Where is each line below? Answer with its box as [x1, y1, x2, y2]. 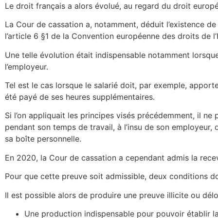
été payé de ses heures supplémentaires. [5, 92, 155, 102]
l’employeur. [5, 61, 48, 72]
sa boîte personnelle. [5, 134, 81, 144]
